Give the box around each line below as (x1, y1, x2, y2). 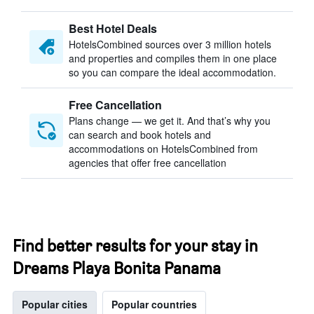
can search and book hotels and (69, 128, 211, 142)
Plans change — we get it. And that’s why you (69, 114, 271, 128)
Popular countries (111, 297, 197, 311)
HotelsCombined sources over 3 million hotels (69, 37, 271, 51)
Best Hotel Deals (69, 20, 157, 36)
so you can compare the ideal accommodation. (69, 65, 276, 79)
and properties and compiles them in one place (69, 51, 277, 65)
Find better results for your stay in (13, 235, 258, 256)
